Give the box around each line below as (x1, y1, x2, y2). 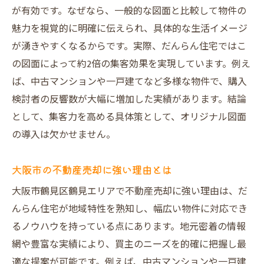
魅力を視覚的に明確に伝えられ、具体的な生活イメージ (12, 21, 247, 37)
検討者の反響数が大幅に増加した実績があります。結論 (12, 92, 246, 108)
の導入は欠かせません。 (12, 127, 115, 143)
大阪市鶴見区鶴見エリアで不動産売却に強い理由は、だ (12, 184, 247, 200)
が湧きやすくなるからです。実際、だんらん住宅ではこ (12, 39, 246, 55)
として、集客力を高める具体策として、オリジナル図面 (12, 110, 246, 126)
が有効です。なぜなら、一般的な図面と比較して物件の (12, 4, 246, 19)
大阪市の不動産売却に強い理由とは (12, 162, 172, 177)
